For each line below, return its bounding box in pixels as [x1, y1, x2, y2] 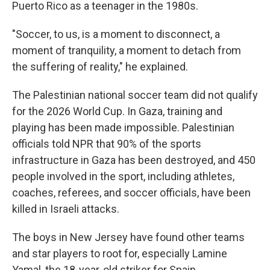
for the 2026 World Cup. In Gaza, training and [12, 105, 222, 118]
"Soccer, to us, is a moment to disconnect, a [12, 28, 220, 40]
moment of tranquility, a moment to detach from [12, 44, 241, 57]
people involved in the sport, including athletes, [12, 170, 234, 183]
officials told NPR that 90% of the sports [12, 137, 201, 150]
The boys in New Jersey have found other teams [12, 231, 245, 243]
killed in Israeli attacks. [12, 202, 119, 215]
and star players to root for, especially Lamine [12, 247, 227, 260]
